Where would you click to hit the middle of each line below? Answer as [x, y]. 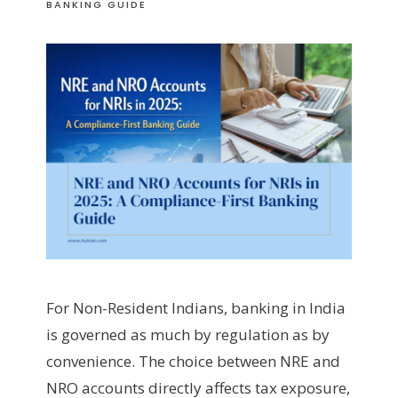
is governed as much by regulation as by [188, 334]
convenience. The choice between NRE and [193, 361]
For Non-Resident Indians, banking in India [196, 307]
